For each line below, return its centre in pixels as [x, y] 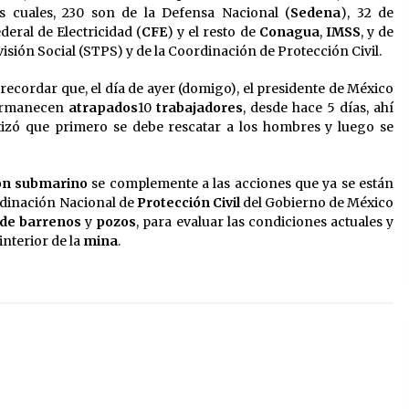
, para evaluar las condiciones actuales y [265, 222]
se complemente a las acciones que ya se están [241, 184]
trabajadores [200, 108]
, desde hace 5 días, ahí [318, 108]
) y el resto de [213, 32]
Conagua [289, 32]
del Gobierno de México [317, 203]
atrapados [104, 108]
